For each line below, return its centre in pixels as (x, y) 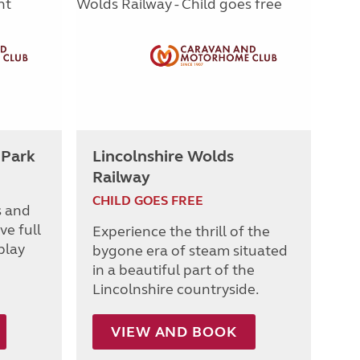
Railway (121, 178)
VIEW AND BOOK (174, 332)
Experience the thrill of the (181, 232)
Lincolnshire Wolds (163, 157)
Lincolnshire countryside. (176, 290)
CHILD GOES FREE (148, 201)
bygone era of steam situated (190, 251)
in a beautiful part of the (174, 270)
